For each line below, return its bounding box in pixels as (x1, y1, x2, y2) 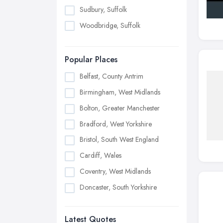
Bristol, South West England (80, 134, 159, 145)
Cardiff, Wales (80, 150, 121, 161)
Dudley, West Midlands (80, 198, 145, 208)
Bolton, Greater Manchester (80, 103, 160, 113)
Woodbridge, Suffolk (80, 20, 140, 30)
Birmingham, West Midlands (80, 87, 160, 98)
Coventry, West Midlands (80, 166, 151, 176)
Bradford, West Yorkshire (80, 118, 152, 129)
